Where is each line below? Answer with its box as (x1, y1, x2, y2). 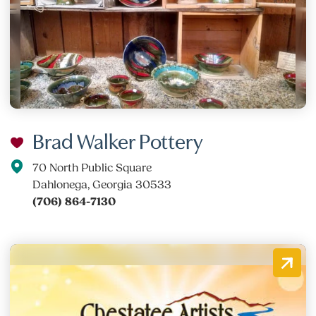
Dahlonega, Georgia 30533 (32, 178, 172, 191)
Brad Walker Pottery (32, 125, 204, 154)
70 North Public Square (32, 161, 152, 174)
